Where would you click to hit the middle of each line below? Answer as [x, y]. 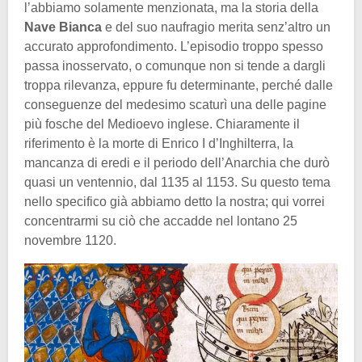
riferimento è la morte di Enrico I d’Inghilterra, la [159, 144]
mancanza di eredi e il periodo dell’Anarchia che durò [177, 163]
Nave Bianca [63, 27]
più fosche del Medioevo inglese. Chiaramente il [162, 124]
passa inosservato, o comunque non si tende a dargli [175, 66]
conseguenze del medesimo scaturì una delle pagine [175, 105]
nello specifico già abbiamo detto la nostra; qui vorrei [175, 202]
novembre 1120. [70, 241]
